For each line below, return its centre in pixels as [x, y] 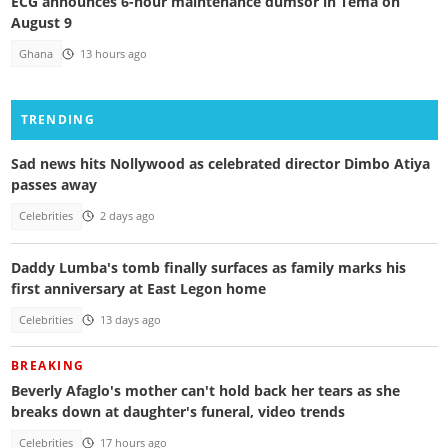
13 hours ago [113, 53]
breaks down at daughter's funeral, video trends [177, 412]
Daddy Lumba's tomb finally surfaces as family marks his [208, 267]
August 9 [41, 22]
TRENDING [57, 120]
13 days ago [130, 319]
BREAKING [47, 366]
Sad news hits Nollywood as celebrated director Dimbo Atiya [220, 164]
